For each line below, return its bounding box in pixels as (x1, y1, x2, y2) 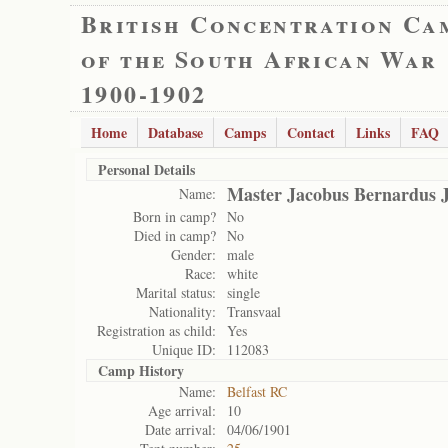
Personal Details (98, 159, 195, 180)
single (227, 283, 260, 302)
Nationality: (149, 302, 216, 321)
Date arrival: (145, 420, 216, 439)
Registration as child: (97, 321, 216, 340)
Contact (287, 122, 335, 143)
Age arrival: (148, 401, 216, 420)
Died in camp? (134, 226, 216, 245)
